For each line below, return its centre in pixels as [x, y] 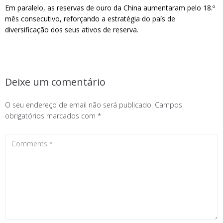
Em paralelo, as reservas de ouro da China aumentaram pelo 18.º [110, 8]
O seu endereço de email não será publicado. [79, 105]
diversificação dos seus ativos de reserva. [72, 30]
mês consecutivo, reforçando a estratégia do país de [90, 19]
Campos [168, 105]
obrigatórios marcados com [51, 116]
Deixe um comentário [55, 82]
